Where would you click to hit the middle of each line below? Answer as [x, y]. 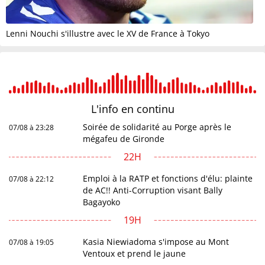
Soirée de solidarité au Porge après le [157, 127]
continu [155, 109]
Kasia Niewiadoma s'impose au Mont [156, 242]
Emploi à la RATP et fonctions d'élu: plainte [168, 179]
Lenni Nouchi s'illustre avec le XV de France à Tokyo [108, 34]
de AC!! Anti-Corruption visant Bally [153, 190]
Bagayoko [102, 202]
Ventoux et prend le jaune [135, 254]
